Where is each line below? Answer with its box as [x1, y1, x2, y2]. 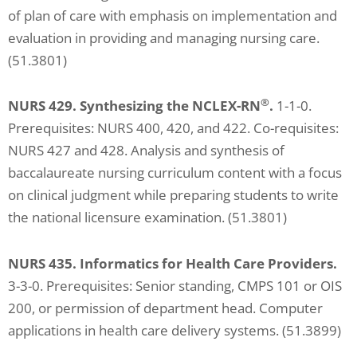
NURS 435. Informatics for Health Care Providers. [8, 254, 337, 273]
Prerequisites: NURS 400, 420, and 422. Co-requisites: [8, 119, 339, 138]
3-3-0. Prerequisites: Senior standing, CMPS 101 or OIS [8, 277, 342, 295]
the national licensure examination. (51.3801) [8, 208, 287, 227]
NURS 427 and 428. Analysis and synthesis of [8, 141, 284, 160]
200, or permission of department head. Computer [8, 299, 323, 317]
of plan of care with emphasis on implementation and [8, 6, 337, 25]
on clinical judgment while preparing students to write [8, 186, 339, 205]
